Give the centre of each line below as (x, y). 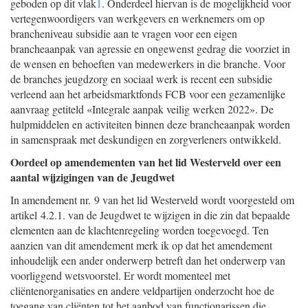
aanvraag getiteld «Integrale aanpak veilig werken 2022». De (142, 109)
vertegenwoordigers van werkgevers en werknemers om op (137, 18)
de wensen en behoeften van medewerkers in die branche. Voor (148, 64)
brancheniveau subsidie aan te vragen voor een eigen (124, 33)
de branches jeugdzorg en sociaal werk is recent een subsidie (141, 79)
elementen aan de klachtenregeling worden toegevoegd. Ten (140, 230)
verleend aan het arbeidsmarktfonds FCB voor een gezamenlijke (148, 94)
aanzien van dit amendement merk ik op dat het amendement (141, 245)
